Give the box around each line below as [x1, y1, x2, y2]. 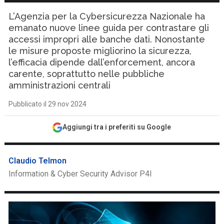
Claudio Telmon [8, 156, 67, 165]
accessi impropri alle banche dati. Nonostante [8, 34, 205, 44]
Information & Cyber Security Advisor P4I [8, 169, 152, 178]
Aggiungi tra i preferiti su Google [62, 123, 171, 131]
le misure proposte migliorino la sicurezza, [8, 45, 192, 56]
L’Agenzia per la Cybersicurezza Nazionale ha [8, 11, 205, 21]
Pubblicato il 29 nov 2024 [8, 100, 87, 108]
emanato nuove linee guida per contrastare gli [8, 22, 209, 33]
